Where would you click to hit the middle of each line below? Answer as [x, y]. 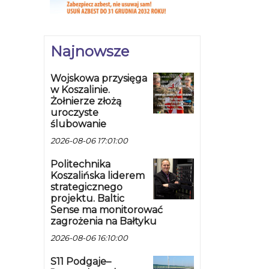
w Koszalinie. [80, 90]
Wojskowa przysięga [99, 79]
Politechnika [80, 165]
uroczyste [74, 113]
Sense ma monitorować [107, 210]
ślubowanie [78, 124]
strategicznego [86, 187]
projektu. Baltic [87, 199]
